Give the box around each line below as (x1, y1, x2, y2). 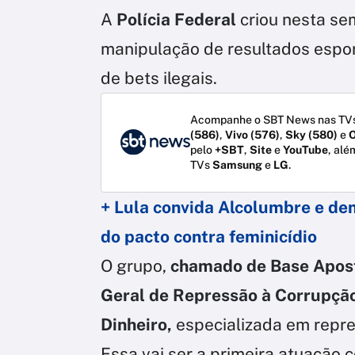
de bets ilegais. (101, 67, 217, 88)
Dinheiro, (101, 314, 176, 334)
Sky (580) (285, 128, 338, 141)
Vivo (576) (225, 128, 280, 141)
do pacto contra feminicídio (101, 226, 317, 246)
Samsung (212, 158, 262, 171)
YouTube (283, 143, 328, 156)
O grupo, (101, 255, 170, 276)
